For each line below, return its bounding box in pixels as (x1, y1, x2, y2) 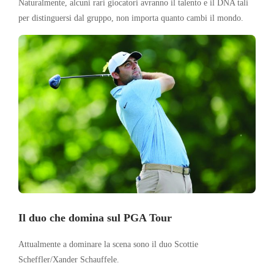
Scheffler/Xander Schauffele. (18, 254, 119, 264)
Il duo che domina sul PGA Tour (18, 211, 172, 224)
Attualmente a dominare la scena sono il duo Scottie (18, 239, 198, 249)
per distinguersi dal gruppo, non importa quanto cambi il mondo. (18, 12, 243, 23)
